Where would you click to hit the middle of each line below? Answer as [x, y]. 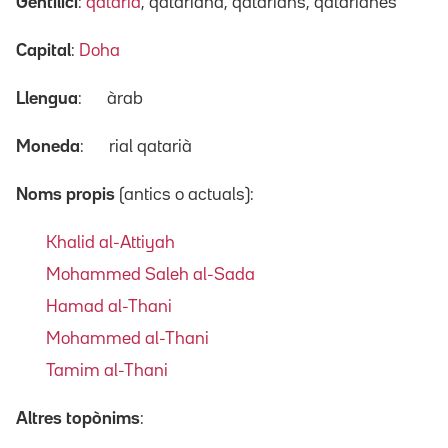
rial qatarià [148, 146]
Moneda [48, 146]
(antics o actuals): [186, 194]
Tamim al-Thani [107, 370]
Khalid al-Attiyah [110, 242]
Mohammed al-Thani [127, 338]
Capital [43, 50]
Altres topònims [78, 418]
